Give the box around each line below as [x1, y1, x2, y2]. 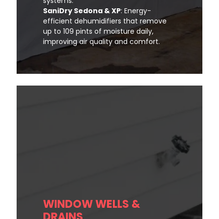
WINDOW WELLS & [43, 197, 140, 212]
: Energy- [121, 6, 151, 16]
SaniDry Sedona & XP [43, 6, 121, 16]
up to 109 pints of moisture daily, [43, 26, 153, 37]
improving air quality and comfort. [43, 37, 160, 47]
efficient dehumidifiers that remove [43, 16, 167, 26]
